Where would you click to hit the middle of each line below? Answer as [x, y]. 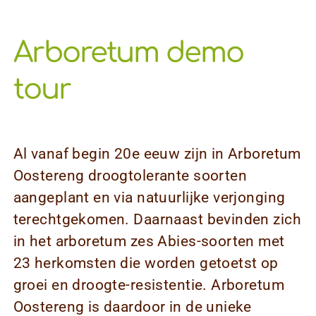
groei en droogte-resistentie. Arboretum [148, 285]
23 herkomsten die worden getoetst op [146, 263]
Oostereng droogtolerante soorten [130, 176]
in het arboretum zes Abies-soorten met [149, 242]
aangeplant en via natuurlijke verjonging [149, 198]
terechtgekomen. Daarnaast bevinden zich [157, 220]
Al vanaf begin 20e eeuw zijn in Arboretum [157, 154]
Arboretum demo [128, 52]
